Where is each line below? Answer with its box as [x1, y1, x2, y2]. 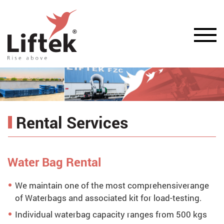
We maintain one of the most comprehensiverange [15, 179, 209, 191]
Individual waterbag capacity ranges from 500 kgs [15, 208, 207, 220]
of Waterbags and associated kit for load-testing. [15, 191, 202, 203]
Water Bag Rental [7, 153, 101, 170]
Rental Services [16, 111, 128, 133]
